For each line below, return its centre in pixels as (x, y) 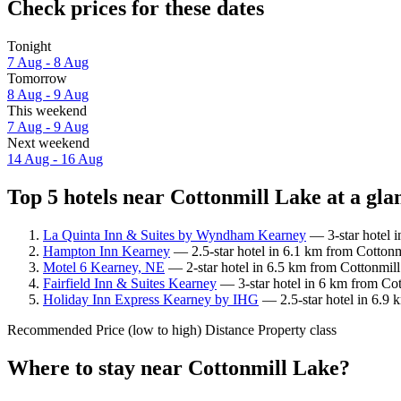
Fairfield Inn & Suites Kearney (130, 283)
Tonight (29, 47)
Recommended (50, 329)
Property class (297, 329)
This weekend (47, 111)
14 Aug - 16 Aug (55, 159)
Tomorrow (37, 79)
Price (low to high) (149, 329)
